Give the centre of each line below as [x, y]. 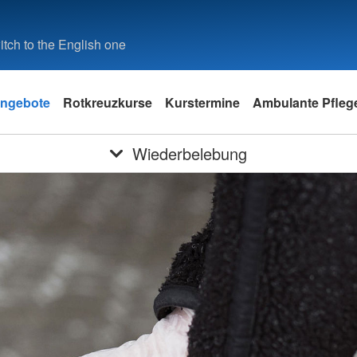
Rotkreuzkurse [108, 102]
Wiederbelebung [189, 153]
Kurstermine [202, 102]
